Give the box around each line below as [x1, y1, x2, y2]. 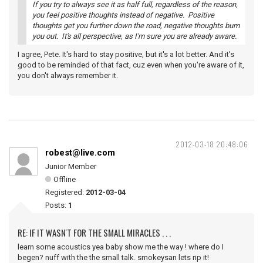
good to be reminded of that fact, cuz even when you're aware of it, [18, 60, 244, 69]
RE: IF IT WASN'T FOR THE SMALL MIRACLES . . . [18, 226, 171, 239]
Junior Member [45, 162, 96, 171]
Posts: [45, 201, 68, 210]
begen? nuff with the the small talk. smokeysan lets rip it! [18, 253, 209, 262]
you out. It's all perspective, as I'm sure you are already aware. [32, 32, 237, 41]
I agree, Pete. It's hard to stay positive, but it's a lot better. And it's [18, 50, 234, 59]
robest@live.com [45, 147, 115, 158]
